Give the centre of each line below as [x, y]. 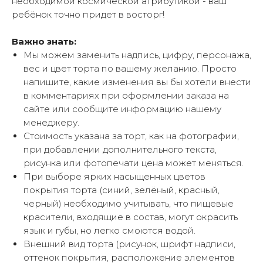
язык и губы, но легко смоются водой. [109, 231]
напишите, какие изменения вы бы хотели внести [137, 82]
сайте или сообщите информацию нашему [122, 109]
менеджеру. [51, 123]
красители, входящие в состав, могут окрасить [131, 217]
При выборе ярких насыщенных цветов [114, 177]
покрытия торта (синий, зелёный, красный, [122, 190]
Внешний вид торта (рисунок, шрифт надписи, [129, 244]
